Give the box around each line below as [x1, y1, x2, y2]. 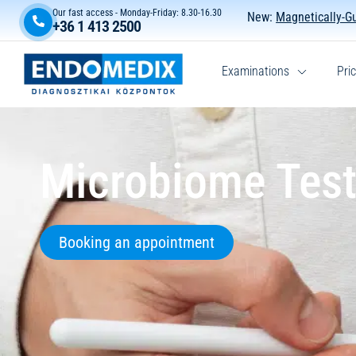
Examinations [222, 64, 289, 79]
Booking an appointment [59, 233, 215, 253]
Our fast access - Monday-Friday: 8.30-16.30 [52, 7, 222, 18]
